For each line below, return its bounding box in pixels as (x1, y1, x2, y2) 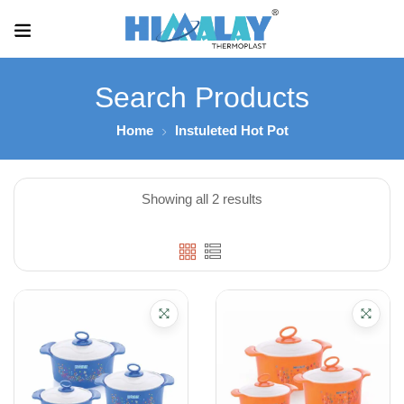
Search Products (95, 81, 309, 114)
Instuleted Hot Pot (174, 123, 289, 138)
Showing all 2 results (142, 191, 262, 207)
